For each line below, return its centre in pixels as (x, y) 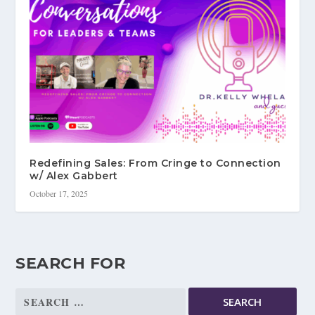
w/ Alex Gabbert (74, 176)
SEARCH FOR (71, 264)
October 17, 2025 (59, 194)
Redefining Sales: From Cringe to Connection (155, 163)
